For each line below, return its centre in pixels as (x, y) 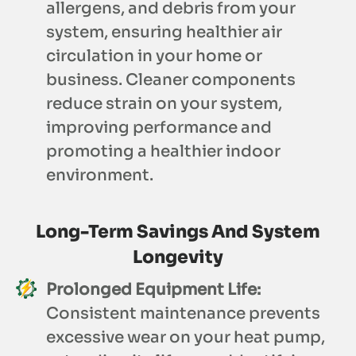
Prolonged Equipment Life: (153, 290)
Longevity (178, 257)
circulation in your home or (154, 56)
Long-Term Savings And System (178, 232)
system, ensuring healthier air (164, 33)
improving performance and (159, 128)
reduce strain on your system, (164, 104)
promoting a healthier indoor (163, 152)
